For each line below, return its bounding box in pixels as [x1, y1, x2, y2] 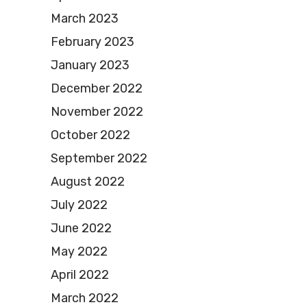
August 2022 [51, 174, 125, 190]
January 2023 [51, 58, 130, 73]
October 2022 [51, 127, 130, 143]
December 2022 [51, 81, 143, 97]
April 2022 [51, 267, 109, 283]
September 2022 [51, 151, 147, 167]
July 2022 [51, 197, 108, 213]
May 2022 [51, 244, 108, 260]
